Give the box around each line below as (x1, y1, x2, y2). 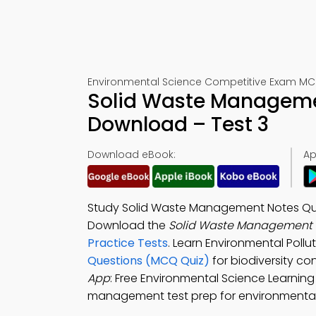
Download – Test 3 (87, 111, 269, 138)
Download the (87, 217, 169, 233)
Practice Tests (87, 235, 168, 251)
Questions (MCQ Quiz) (87, 253, 209, 269)
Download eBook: (87, 147, 176, 162)
